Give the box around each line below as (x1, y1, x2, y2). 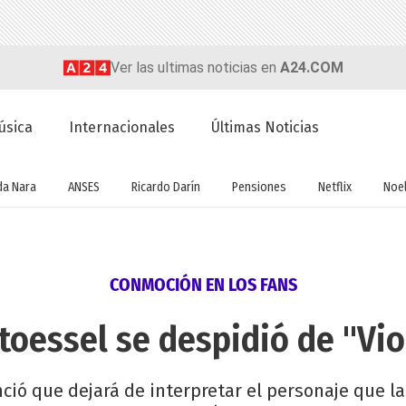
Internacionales (69, 119, 176, 137)
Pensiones (231, 179, 286, 195)
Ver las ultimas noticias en (110, 58, 280, 76)
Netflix (317, 179, 352, 195)
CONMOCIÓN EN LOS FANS (109, 274, 297, 296)
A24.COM (279, 58, 343, 76)
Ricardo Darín (130, 179, 200, 195)
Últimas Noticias (211, 119, 320, 137)
